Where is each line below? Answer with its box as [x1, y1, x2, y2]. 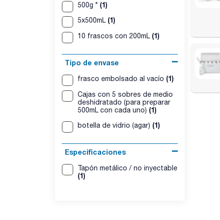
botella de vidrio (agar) [77, 121, 152, 130]
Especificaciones [65, 148, 126, 156]
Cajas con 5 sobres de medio [77, 90, 173, 98]
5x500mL [77, 16, 108, 25]
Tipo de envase [65, 58, 119, 67]
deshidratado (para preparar [77, 98, 170, 106]
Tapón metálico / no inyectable [77, 164, 177, 172]
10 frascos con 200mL [77, 32, 152, 40]
